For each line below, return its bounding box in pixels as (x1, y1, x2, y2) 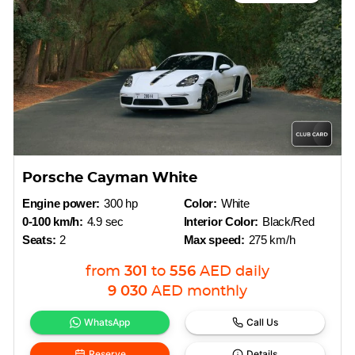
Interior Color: (183, 215, 259, 228)
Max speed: (183, 233, 245, 246)
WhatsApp (84, 316, 131, 328)
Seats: (22, 233, 56, 246)
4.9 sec (86, 215, 124, 228)
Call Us (246, 316, 278, 328)
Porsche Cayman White (22, 171, 198, 185)
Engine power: (22, 197, 101, 210)
